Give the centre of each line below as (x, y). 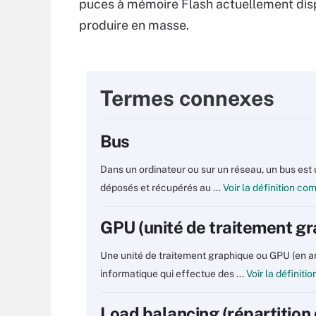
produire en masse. (134, 25)
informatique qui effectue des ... (172, 274)
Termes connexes (187, 98)
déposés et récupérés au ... (160, 188)
